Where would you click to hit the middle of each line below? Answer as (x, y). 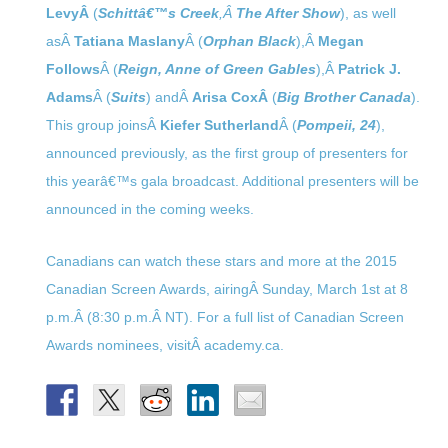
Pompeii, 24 (336, 125)
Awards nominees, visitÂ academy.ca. (164, 345)
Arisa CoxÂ (231, 97)
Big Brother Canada (343, 97)
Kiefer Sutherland (219, 125)
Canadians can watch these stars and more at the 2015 (221, 261)
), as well (367, 13)
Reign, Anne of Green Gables (216, 69)
